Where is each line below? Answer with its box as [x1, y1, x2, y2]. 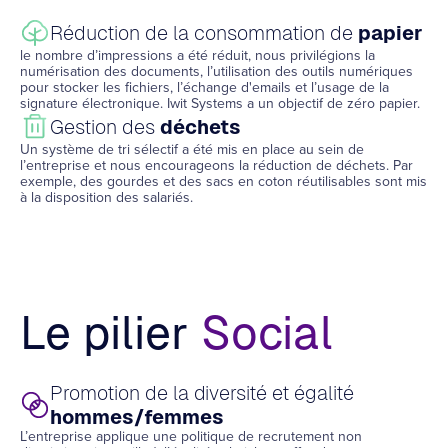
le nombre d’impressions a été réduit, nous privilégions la [20, 45, 375, 66]
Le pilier [20, 307, 201, 359]
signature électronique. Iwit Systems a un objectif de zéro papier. [20, 93, 420, 114]
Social [201, 307, 345, 359]
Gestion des [50, 116, 160, 138]
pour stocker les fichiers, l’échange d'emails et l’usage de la [20, 77, 389, 98]
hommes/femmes [50, 406, 224, 428]
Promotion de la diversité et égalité [50, 382, 354, 404]
